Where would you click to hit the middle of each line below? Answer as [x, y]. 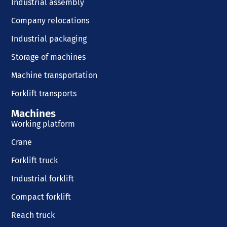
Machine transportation [54, 75]
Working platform [43, 124]
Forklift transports [44, 93]
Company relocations [50, 20]
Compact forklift [41, 197]
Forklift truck [35, 160]
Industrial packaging [49, 39]
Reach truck [33, 215]
